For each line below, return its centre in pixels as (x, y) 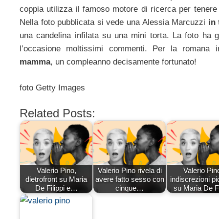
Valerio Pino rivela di (130, 170)
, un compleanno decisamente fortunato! (123, 62)
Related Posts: (57, 113)
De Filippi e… (56, 188)
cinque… (130, 188)
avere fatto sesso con (130, 179)
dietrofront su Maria (56, 179)
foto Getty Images (52, 88)
